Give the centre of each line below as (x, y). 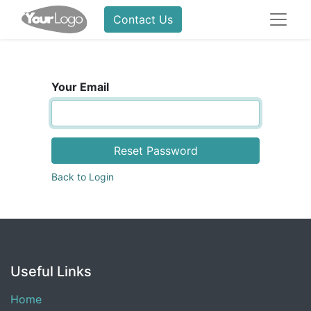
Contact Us (143, 19)
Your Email (80, 87)
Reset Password (155, 151)
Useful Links (51, 271)
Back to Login (83, 177)
